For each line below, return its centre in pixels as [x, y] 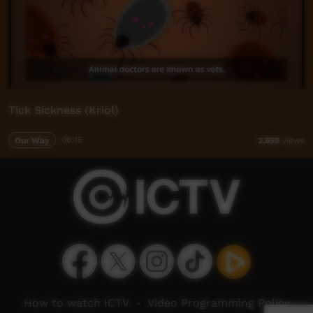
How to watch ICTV [76, 303]
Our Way [32, 140]
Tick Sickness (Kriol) [64, 110]
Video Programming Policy [218, 303]
